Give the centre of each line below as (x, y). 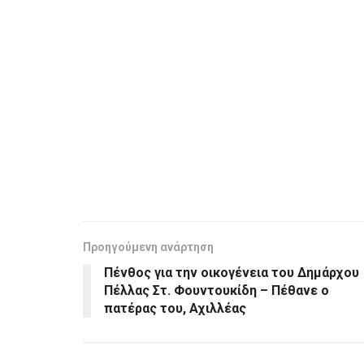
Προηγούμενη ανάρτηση (148, 247)
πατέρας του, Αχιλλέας (175, 308)
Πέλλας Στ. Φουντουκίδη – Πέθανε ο (217, 290)
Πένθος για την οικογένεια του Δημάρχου (232, 272)
